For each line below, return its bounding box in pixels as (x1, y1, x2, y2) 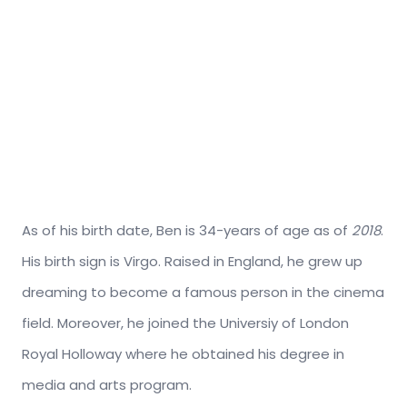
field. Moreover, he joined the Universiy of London (22, 313, 349, 333)
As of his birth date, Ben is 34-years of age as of (22, 220, 352, 240)
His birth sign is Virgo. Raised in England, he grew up (22, 251, 362, 271)
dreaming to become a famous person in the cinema (22, 282, 384, 302)
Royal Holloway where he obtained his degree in (22, 343, 344, 363)
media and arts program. (22, 374, 192, 394)
